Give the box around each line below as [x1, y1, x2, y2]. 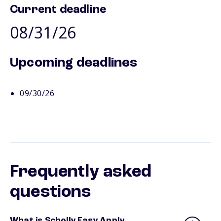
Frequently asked [10, 163, 152, 181]
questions [10, 183, 91, 201]
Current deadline [10, 3, 107, 16]
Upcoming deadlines [10, 56, 138, 70]
